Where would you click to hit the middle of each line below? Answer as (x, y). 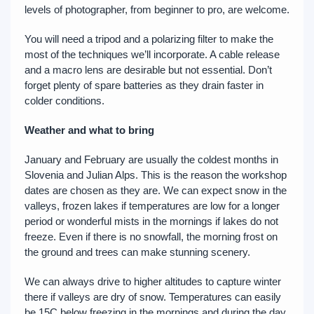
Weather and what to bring (89, 130)
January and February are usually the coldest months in (151, 159)
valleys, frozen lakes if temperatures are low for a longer (152, 206)
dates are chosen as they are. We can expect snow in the (156, 190)
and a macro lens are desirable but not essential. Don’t (148, 70)
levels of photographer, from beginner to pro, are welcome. (157, 9)
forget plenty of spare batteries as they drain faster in (144, 85)
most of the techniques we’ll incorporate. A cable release (152, 54)
